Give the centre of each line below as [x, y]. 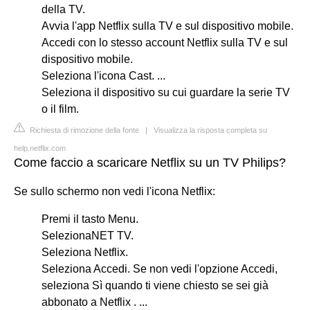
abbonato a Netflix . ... [94, 302]
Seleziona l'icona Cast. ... [103, 75]
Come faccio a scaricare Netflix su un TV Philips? [150, 162]
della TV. [63, 9]
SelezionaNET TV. [88, 235]
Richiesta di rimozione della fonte [83, 130]
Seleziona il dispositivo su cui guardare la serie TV [166, 92]
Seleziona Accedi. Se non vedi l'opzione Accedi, [159, 268]
